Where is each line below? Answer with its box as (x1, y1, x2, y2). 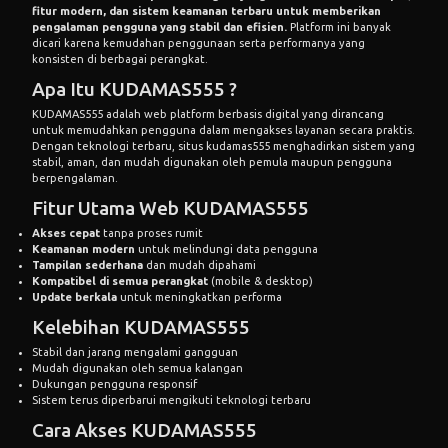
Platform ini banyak (287, 21, 391, 34)
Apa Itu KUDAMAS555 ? (32, 78, 237, 101)
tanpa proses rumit (100, 226, 203, 239)
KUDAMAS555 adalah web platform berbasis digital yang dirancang (32, 107, 384, 120)
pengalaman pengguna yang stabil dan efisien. (32, 21, 287, 34)
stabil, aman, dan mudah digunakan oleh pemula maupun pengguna (32, 155, 392, 168)
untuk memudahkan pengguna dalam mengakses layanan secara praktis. (32, 123, 415, 136)
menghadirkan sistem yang (270, 139, 415, 152)
